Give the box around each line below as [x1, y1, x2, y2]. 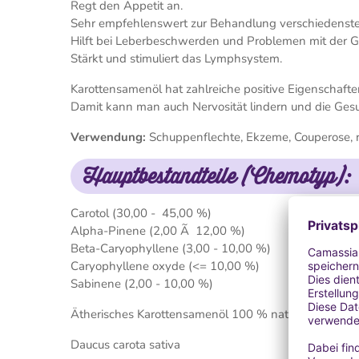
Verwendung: [71, 129, 146, 145]
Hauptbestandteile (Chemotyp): [83, 161, 350, 192]
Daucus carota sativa [71, 337, 180, 353]
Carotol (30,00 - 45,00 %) [71, 205, 212, 221]
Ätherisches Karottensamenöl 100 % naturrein [71, 306, 319, 322]
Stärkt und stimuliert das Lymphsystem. [71, 50, 285, 67]
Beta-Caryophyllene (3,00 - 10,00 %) [71, 240, 271, 256]
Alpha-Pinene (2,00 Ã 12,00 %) [71, 223, 245, 239]
